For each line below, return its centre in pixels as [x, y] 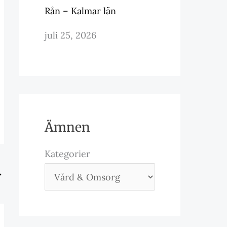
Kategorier [67, 154]
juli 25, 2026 [70, 35]
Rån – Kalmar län [80, 11]
